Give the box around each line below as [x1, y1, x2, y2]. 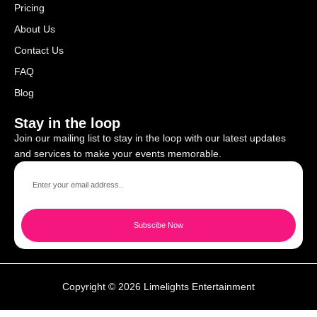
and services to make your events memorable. [14, 148, 221, 160]
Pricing [14, 2, 45, 14]
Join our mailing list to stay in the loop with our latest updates [14, 132, 286, 144]
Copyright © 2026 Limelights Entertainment [62, 281, 255, 293]
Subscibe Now [134, 221, 183, 230]
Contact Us [14, 45, 64, 57]
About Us [14, 23, 55, 35]
